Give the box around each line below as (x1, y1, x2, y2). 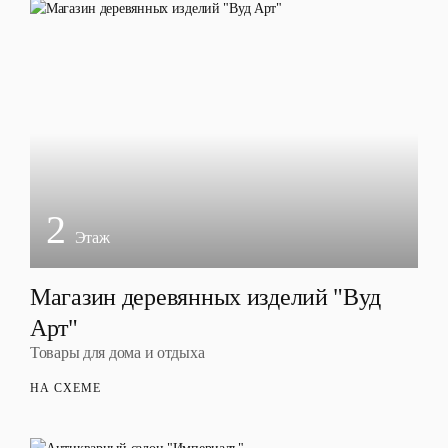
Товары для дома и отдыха (30, 344, 205, 361)
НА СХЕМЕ (30, 381, 101, 395)
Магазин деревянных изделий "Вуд (30, 284, 381, 310)
